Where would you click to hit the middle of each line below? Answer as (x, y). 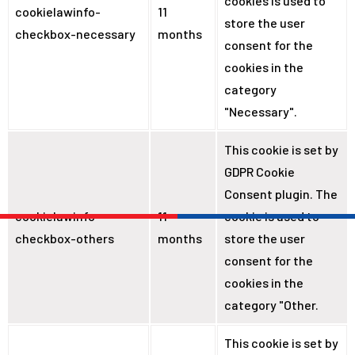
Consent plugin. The (281, 193)
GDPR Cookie (260, 171)
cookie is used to (272, 216)
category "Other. (271, 304)
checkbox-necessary (75, 33)
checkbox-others (65, 238)
